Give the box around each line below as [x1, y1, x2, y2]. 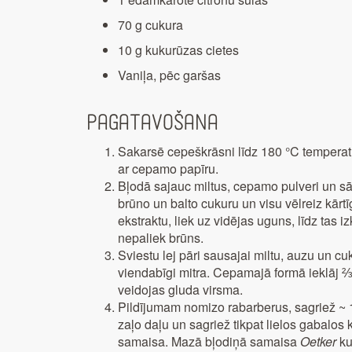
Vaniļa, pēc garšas [118, 65, 221, 84]
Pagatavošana [86, 109, 218, 136]
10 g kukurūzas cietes [118, 40, 239, 59]
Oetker [300, 332, 336, 350]
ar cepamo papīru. [118, 159, 218, 178]
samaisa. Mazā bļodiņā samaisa [118, 332, 300, 350]
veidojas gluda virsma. [118, 280, 243, 299]
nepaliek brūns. [118, 228, 203, 247]
